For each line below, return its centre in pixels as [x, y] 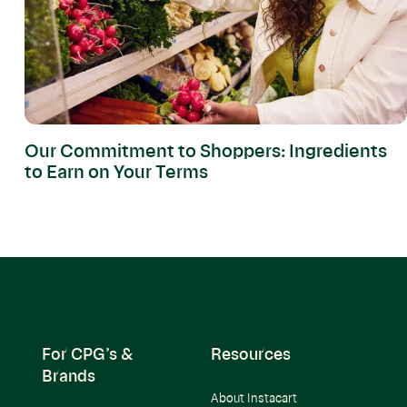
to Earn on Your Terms [116, 174]
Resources [251, 356]
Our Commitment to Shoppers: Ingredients [205, 153]
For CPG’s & [88, 356]
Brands [69, 377]
